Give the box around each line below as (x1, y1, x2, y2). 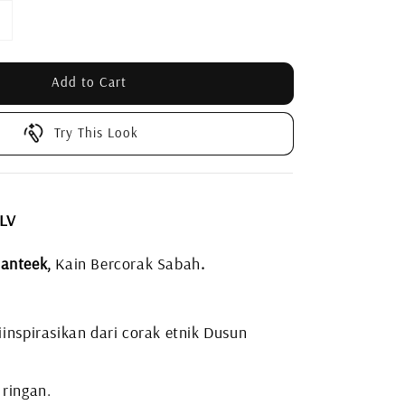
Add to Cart (52, 73, 127, 91)
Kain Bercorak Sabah (55, 252, 201, 274)
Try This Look (54, 123, 138, 141)
